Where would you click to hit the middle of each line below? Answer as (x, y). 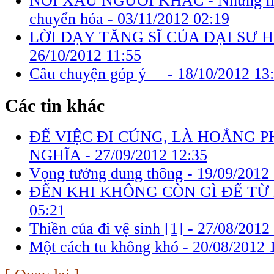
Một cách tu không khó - (111, 247)
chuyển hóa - (73, 18)
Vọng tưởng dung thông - (113, 174)
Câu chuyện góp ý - (103, 73)
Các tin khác (55, 105)
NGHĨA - (62, 155)
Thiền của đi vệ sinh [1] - (113, 229)
